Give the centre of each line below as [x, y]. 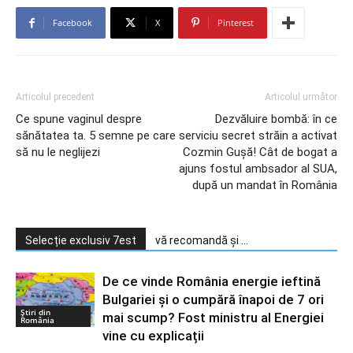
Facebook [72, 22]
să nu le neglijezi [58, 152]
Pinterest [236, 22]
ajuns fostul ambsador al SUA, [258, 168]
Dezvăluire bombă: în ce [276, 119]
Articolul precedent [55, 97]
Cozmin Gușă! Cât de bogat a [260, 152]
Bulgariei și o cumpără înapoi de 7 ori [213, 299]
